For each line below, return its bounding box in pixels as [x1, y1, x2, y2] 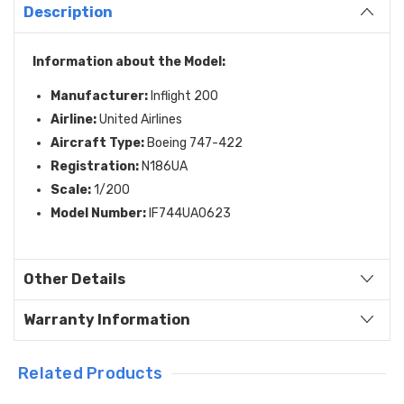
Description [23, 3, 113, 21]
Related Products [18, 363, 163, 383]
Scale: [50, 181, 91, 197]
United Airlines [96, 111, 182, 127]
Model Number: [50, 205, 146, 221]
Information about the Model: [32, 53, 225, 69]
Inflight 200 [148, 87, 218, 104]
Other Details [23, 270, 125, 288]
